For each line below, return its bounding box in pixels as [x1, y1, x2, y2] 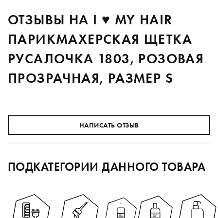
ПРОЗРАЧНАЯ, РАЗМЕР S [8, 69, 173, 87]
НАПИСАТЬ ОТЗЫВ [79, 120, 139, 129]
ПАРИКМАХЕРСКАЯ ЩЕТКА [8, 30, 192, 48]
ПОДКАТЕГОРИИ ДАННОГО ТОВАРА [8, 159, 206, 174]
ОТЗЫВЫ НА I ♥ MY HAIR [8, 11, 173, 28]
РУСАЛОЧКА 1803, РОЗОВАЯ [8, 50, 204, 67]
